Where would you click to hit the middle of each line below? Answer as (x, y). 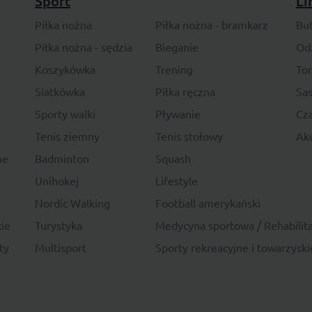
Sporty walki (65, 114)
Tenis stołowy (189, 136)
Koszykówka (65, 69)
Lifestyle (177, 181)
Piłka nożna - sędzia (84, 47)
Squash (173, 158)
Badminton (62, 158)
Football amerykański (208, 203)
